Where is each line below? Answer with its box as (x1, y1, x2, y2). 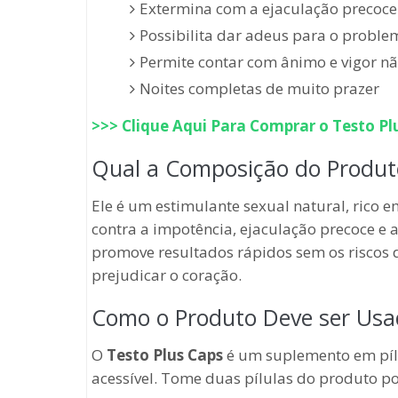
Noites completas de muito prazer (139, 77, 379, 99)
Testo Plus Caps (107, 344, 223, 365)
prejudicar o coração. (92, 264, 242, 285)
